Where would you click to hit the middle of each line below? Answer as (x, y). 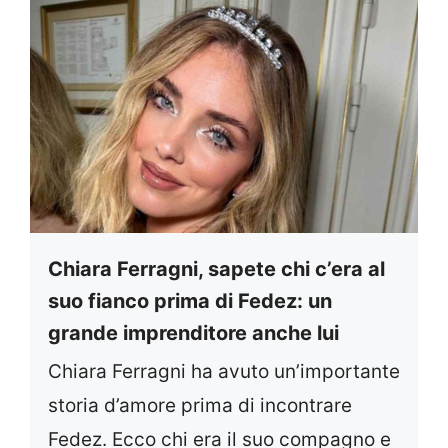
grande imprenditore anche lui (193, 332)
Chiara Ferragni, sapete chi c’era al (216, 268)
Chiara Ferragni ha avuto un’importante (224, 371)
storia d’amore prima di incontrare (200, 405)
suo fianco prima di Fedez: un (190, 300)
